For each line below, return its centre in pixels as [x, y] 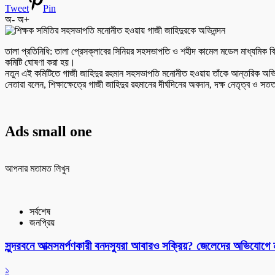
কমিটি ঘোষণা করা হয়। [40, 62]
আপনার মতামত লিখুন [37, 168]
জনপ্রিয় [42, 222]
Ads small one [48, 131]
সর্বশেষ [40, 211]
